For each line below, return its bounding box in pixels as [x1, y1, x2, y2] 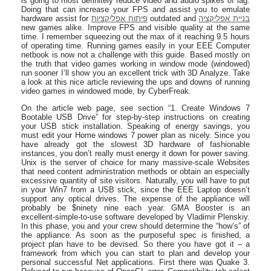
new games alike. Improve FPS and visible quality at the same [21, 22, 250, 32]
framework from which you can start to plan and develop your [21, 248, 250, 258]
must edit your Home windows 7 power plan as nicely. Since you [21, 130, 250, 140]
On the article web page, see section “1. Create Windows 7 [21, 103, 250, 113]
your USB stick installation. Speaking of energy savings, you [21, 121, 250, 131]
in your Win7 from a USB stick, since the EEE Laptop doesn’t [21, 184, 250, 194]
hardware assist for [21, 13, 91, 23]
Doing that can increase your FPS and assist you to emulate [21, 4, 250, 14]
